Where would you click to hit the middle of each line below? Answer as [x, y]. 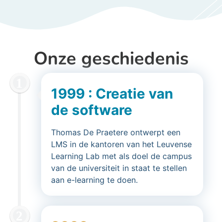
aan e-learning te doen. [94, 180]
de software [92, 110]
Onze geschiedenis [111, 59]
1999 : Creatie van [112, 94]
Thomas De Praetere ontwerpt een [116, 132]
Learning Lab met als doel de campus [121, 156]
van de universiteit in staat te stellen [119, 168]
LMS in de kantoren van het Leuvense [121, 144]
